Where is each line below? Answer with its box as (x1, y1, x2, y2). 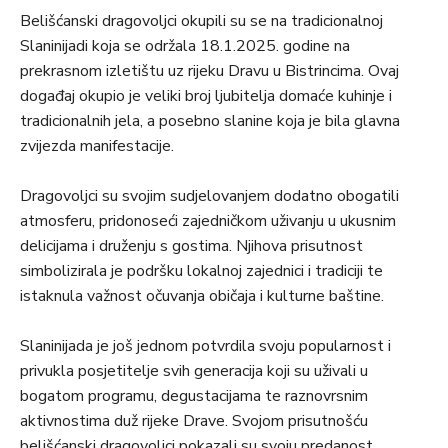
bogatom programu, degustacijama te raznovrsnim (20, 385, 368, 408)
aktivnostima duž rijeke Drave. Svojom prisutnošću (20, 410, 368, 433)
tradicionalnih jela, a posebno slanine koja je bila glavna (20, 110, 400, 133)
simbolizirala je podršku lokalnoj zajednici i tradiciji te (20, 260, 383, 283)
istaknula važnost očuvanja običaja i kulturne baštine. (20, 285, 384, 308)
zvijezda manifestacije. (20, 135, 174, 158)
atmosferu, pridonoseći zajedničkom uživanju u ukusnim (20, 210, 396, 233)
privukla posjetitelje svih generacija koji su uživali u (20, 360, 368, 383)
